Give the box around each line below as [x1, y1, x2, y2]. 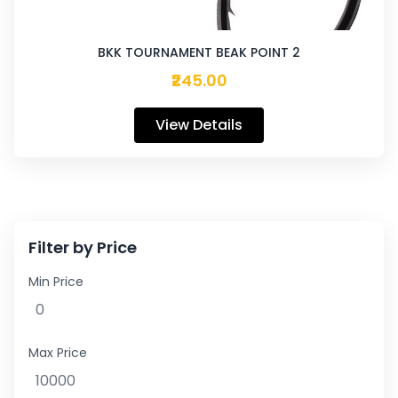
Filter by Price [28, 236, 137, 259]
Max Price [28, 344, 87, 362]
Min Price [28, 273, 84, 291]
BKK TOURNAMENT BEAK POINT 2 [98, 44, 300, 61]
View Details [155, 115, 243, 135]
